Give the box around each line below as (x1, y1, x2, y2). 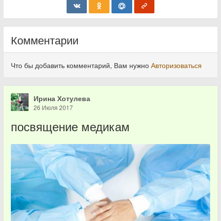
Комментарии (11, 32, 78, 48)
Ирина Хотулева (34, 93, 90, 104)
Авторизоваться (151, 60, 202, 71)
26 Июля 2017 (34, 103, 73, 112)
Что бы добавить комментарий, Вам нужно (11, 60, 151, 71)
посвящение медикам (11, 118, 130, 135)
